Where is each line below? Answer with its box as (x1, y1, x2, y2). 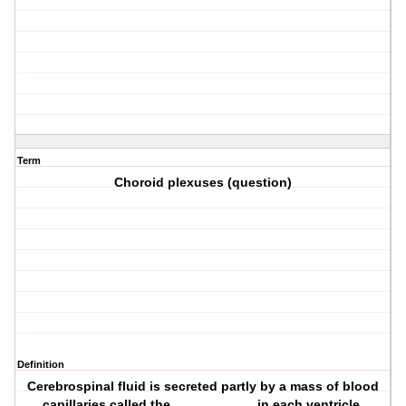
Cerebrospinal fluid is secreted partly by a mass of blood (27, 379, 380, 394)
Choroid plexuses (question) (114, 175, 293, 190)
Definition (17, 359, 64, 371)
